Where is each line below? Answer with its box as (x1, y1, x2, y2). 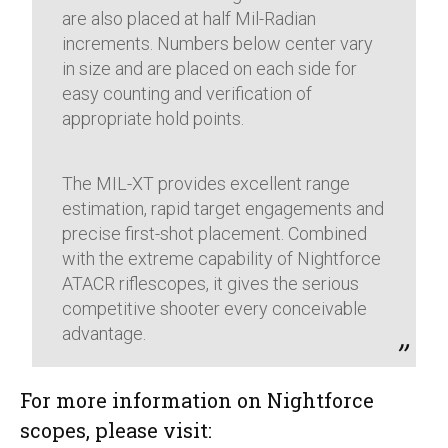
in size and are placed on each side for (62, 57, 358, 79)
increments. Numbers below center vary (62, 32, 374, 54)
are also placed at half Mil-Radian (62, 7, 317, 29)
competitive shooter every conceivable (62, 297, 368, 319)
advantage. (62, 322, 147, 344)
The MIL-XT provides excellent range (62, 172, 351, 194)
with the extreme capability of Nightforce (62, 247, 382, 269)
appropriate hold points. (62, 107, 245, 129)
